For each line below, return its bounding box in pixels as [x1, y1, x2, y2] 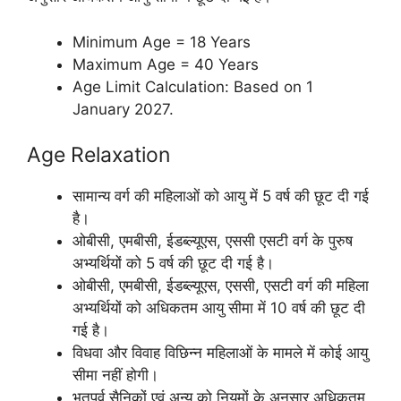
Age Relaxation [27, 142, 170, 167]
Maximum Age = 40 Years [73, 55, 259, 73]
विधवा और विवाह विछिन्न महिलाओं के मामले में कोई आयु [73, 344, 368, 362]
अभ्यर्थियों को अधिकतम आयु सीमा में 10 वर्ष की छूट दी [73, 299, 365, 317]
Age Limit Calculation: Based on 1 [73, 77, 313, 96]
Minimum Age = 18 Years [73, 32, 251, 51]
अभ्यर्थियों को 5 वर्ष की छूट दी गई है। [73, 254, 274, 272]
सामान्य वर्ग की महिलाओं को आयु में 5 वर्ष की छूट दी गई [73, 187, 369, 205]
